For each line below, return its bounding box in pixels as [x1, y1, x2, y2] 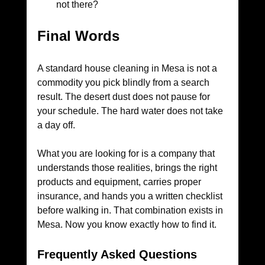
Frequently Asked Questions [37, 248, 197, 261]
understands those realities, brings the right [37, 163, 219, 173]
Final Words [37, 28, 119, 44]
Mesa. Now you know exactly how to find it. [37, 219, 216, 230]
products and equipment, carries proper [37, 177, 203, 188]
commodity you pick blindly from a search [37, 77, 212, 88]
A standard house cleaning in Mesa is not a [37, 63, 219, 74]
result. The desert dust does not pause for [37, 92, 212, 102]
